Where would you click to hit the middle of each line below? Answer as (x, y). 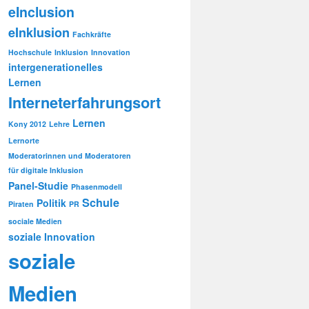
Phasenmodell (97, 186)
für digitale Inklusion (46, 170)
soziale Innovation (52, 236)
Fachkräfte (92, 34)
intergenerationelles (56, 67)
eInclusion (41, 11)
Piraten (21, 203)
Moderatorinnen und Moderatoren (70, 155)
